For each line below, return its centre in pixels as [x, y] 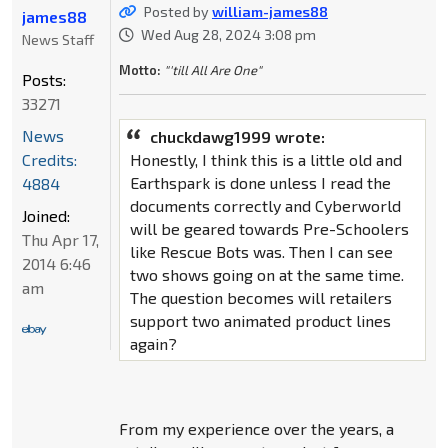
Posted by [177, 11]
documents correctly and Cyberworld [265, 205]
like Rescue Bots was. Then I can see [261, 251]
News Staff [58, 39]
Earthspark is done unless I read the [260, 182]
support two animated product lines [260, 320]
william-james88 [269, 11]
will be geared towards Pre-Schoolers [269, 228]
